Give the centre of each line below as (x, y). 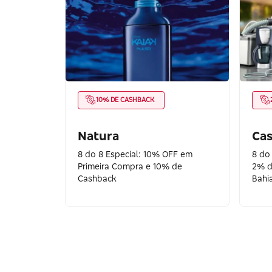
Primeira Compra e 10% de (130, 166)
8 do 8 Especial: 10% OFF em (135, 154)
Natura (98, 135)
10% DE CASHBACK (125, 100)
